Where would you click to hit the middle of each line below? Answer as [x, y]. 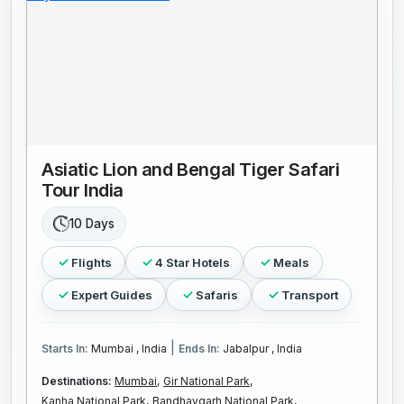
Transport [310, 294]
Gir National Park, [208, 381]
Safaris [217, 294]
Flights [92, 262]
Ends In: [201, 349]
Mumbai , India [129, 349]
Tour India [83, 191]
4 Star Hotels [193, 262]
